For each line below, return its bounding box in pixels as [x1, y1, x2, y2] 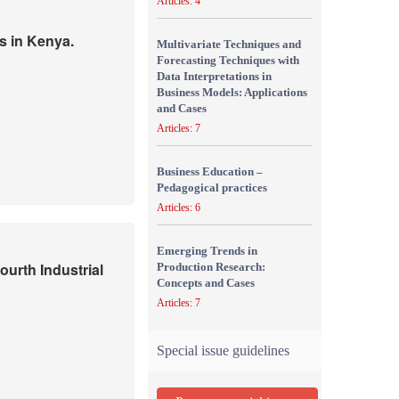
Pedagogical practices [157, 181, 267, 194]
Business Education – [157, 165, 263, 178]
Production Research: [157, 260, 265, 273]
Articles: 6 [157, 201, 200, 214]
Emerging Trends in [157, 244, 257, 257]
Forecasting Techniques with [157, 53, 299, 67]
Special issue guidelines [157, 343, 289, 358]
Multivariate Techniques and [157, 37, 301, 51]
